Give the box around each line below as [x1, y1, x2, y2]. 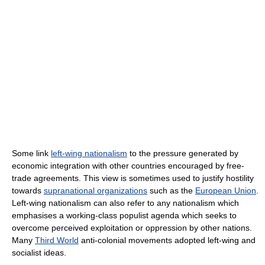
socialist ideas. [12, 247, 66, 257]
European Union [195, 185, 256, 195]
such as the [147, 185, 195, 195]
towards [12, 185, 44, 195]
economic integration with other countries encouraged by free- [12, 160, 244, 170]
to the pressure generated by [127, 148, 238, 158]
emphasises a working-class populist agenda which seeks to [12, 210, 237, 220]
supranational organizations [44, 185, 147, 195]
